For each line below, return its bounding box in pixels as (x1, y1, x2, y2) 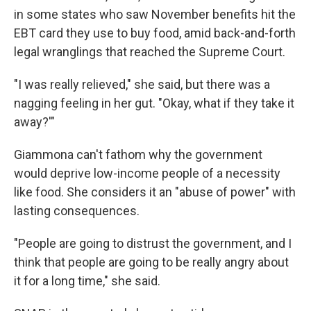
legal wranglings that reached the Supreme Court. (14, 44, 285, 59)
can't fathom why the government (76, 147, 262, 162)
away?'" (14, 115, 55, 129)
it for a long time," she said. (14, 274, 160, 288)
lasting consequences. (14, 203, 140, 218)
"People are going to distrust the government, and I (14, 236, 292, 251)
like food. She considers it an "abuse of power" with (14, 185, 296, 199)
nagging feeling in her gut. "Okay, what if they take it (14, 96, 294, 110)
